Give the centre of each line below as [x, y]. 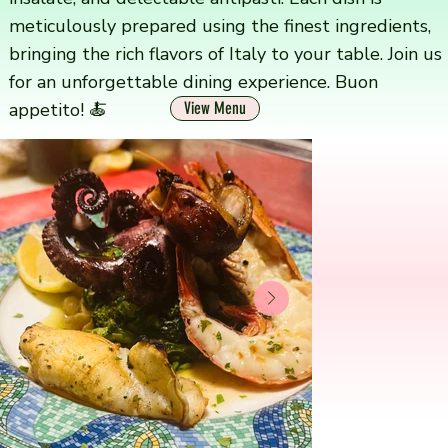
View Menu [215, 108]
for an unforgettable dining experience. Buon [194, 81]
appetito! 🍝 [58, 109]
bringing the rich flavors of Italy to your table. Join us [226, 53]
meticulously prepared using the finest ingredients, [220, 25]
